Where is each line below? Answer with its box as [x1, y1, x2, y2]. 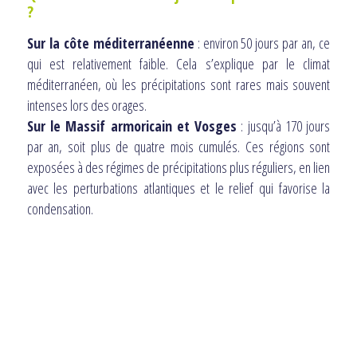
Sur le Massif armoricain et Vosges [26, 116, 237, 135]
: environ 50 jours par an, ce [194, 33, 331, 53]
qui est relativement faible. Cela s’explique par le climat [26, 53, 331, 73]
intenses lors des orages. [26, 95, 147, 115]
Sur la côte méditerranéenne [26, 33, 194, 53]
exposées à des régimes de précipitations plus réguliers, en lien [26, 157, 331, 177]
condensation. [26, 198, 93, 218]
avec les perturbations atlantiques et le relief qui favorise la [26, 178, 331, 198]
